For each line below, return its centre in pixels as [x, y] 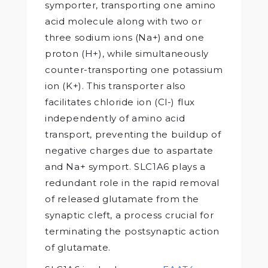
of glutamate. [78, 247]
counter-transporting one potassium [134, 69]
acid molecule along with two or [124, 21]
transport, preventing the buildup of [133, 134]
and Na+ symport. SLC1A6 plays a [125, 166]
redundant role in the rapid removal [133, 182]
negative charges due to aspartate [129, 150]
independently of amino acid [115, 118]
